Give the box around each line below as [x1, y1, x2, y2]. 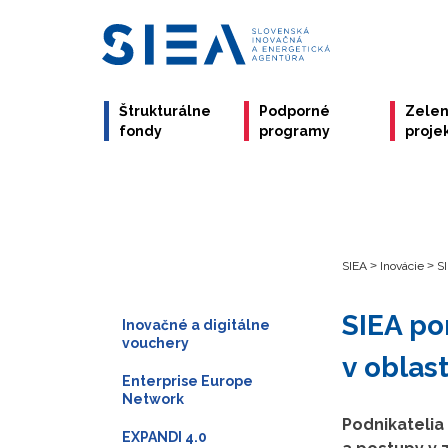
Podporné [259, 103, 331, 119]
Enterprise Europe [122, 372, 253, 389]
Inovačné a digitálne [122, 316, 270, 333]
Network [122, 390, 184, 407]
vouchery [122, 334, 189, 351]
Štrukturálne [119, 103, 211, 119]
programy [259, 123, 331, 139]
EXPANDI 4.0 [122, 428, 207, 445]
